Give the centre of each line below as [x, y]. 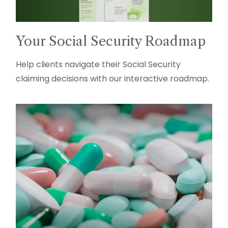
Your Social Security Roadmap [111, 41]
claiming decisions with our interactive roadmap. [113, 79]
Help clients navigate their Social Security [98, 65]
